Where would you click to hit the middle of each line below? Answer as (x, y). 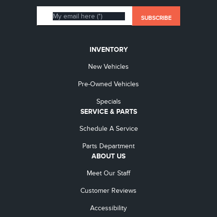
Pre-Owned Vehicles (108, 84)
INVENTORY (108, 50)
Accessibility (108, 208)
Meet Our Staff (108, 173)
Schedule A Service (108, 129)
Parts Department (108, 146)
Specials (108, 101)
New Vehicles (108, 67)
